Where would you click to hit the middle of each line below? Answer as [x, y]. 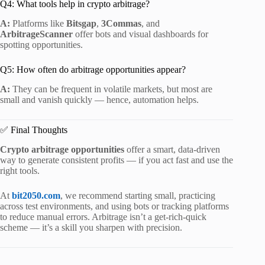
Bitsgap [81, 23]
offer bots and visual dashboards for [140, 34]
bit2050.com [36, 195]
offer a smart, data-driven [172, 149]
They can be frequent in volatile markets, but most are [111, 89]
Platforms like [38, 23]
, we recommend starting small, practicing [138, 195]
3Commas [121, 23]
